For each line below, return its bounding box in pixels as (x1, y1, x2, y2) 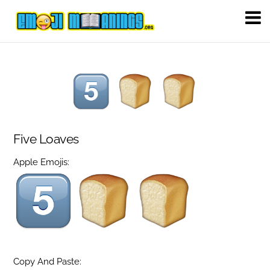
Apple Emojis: (13, 157, 70, 168)
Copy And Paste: (13, 256, 82, 268)
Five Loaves (13, 131, 79, 146)
